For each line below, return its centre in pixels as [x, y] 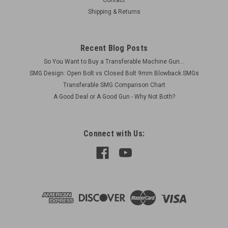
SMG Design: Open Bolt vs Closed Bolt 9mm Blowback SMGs [114, 74]
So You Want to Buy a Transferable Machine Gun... [114, 62]
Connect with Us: [114, 134]
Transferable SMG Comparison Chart [114, 85]
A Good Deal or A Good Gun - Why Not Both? [114, 97]
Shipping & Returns [114, 12]
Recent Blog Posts [114, 48]
